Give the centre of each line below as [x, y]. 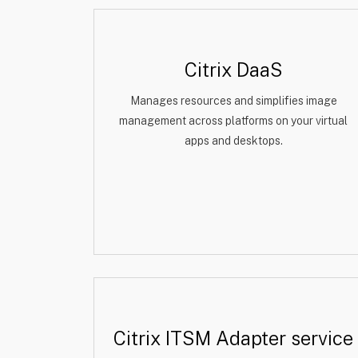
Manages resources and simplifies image [233, 101]
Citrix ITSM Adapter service [233, 338]
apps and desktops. [233, 141]
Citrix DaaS [233, 70]
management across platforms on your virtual [233, 121]
